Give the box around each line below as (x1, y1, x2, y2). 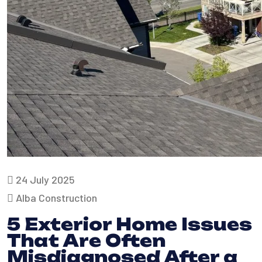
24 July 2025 (13, 173, 75, 186)
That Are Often (7, 230, 166, 251)
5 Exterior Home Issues (7, 214, 252, 235)
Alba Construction (13, 191, 97, 204)
